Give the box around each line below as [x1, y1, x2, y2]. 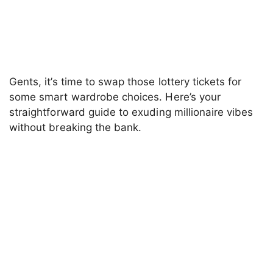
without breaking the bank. [9, 121, 142, 134]
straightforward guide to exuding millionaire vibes [9, 106, 253, 119]
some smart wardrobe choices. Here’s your [9, 91, 221, 104]
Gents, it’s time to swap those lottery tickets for [9, 76, 242, 88]
